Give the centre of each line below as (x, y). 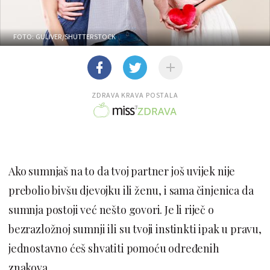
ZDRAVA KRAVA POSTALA (135, 95)
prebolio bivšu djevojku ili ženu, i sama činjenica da (131, 190)
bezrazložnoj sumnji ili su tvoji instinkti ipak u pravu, (135, 229)
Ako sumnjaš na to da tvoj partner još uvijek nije (122, 171)
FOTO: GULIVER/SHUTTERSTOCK (65, 36)
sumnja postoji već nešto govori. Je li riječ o (111, 209)
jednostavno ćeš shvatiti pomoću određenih (114, 248)
